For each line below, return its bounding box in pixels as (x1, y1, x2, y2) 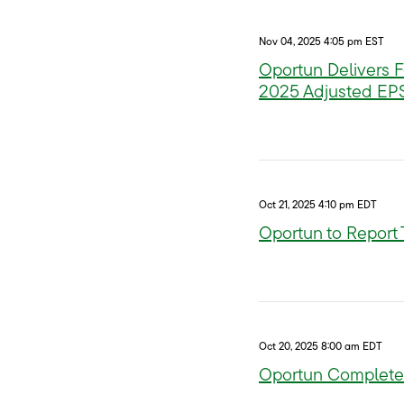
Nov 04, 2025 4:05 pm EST (259, 34, 384, 48)
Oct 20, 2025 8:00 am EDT (259, 339, 382, 353)
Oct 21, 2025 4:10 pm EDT (259, 197, 377, 211)
